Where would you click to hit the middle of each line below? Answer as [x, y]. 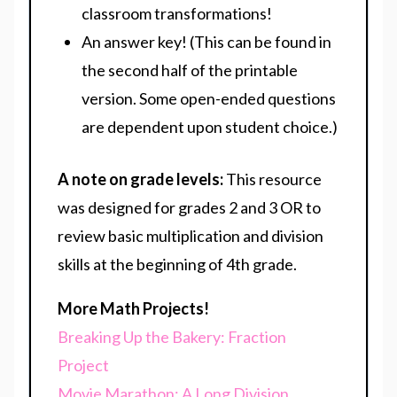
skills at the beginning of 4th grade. [177, 265]
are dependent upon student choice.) [210, 127]
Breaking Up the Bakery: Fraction [172, 337]
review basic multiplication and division [191, 236]
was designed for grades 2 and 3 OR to [189, 208]
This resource [274, 179]
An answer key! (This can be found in [206, 42]
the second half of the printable [190, 70]
